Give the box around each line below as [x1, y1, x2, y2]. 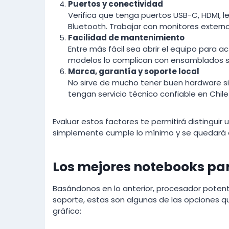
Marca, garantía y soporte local [68, 65, 199, 77]
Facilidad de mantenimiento [68, 32, 185, 43]
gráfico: [53, 205, 81, 216]
